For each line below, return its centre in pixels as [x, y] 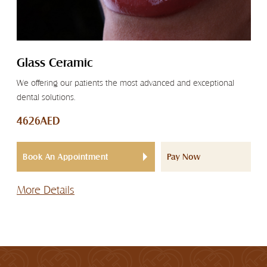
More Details [46, 190]
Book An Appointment [66, 157]
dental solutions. [46, 97]
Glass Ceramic [55, 63]
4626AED [38, 121]
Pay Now [183, 157]
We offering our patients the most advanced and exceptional [125, 83]
